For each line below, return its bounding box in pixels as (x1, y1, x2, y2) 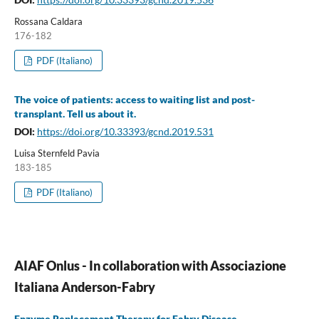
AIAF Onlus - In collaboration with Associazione (14, 257, 286, 273)
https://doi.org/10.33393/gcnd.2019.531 (36, 125, 214, 137)
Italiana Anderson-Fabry (14, 278, 155, 295)
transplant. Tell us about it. (14, 107, 136, 120)
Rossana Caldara (14, 15, 83, 27)
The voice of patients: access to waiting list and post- (14, 93, 255, 105)
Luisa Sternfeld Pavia (14, 147, 100, 159)
